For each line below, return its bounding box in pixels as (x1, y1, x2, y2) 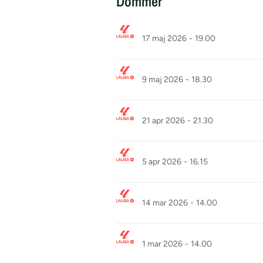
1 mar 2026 (142, 239, 183, 249)
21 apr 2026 (142, 116, 185, 126)
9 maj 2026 (142, 75, 183, 85)
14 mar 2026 (142, 198, 188, 208)
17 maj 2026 (142, 33, 187, 43)
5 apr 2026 (142, 157, 181, 167)
